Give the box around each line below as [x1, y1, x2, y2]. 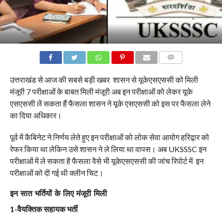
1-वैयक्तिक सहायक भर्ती [9, 204, 78, 214]
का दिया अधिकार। [9, 111, 62, 120]
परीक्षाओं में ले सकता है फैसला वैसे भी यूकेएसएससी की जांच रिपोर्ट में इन [9, 156, 204, 166]
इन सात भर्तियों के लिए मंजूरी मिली [9, 189, 107, 199]
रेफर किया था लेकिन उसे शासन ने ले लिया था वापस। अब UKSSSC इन [9, 144, 207, 154]
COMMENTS [162, 66, 196, 73]
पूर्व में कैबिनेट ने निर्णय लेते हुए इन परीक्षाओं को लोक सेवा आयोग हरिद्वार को [9, 132, 209, 142]
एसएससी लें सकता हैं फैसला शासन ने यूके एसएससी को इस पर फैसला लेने [9, 99, 211, 109]
